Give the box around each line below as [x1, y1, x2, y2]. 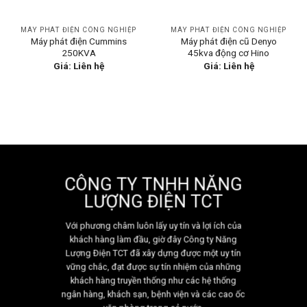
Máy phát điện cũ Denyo [180, 36, 277, 47]
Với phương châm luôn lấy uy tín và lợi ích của [65, 220, 242, 231]
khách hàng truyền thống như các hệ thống [70, 275, 236, 286]
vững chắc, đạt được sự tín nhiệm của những [66, 261, 241, 272]
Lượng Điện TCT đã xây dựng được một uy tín [65, 247, 241, 258]
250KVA [61, 47, 96, 59]
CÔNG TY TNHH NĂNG [64, 173, 243, 195]
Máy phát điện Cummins [30, 36, 127, 47]
